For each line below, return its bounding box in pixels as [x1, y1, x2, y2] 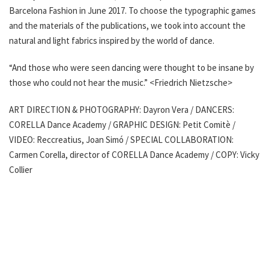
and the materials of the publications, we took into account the [9, 20, 246, 31]
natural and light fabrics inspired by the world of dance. [9, 35, 214, 46]
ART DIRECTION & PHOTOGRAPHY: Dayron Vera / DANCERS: [9, 104, 234, 115]
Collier [9, 164, 32, 175]
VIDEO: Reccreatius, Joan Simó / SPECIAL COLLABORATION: [9, 134, 234, 145]
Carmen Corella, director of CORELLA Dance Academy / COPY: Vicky [9, 149, 259, 160]
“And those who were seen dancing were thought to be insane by [9, 62, 254, 73]
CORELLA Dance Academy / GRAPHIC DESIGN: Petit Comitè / [9, 119, 235, 130]
